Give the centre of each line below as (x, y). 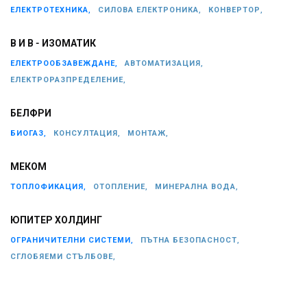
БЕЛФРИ (31, 113)
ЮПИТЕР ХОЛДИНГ (56, 220)
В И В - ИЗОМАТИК (53, 44)
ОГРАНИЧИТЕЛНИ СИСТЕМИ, (72, 240)
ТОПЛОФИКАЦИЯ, (48, 186)
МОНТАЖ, (148, 133)
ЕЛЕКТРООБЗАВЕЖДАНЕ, (64, 63)
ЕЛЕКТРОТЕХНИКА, (51, 10)
